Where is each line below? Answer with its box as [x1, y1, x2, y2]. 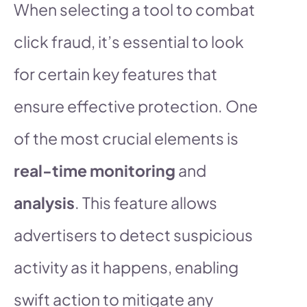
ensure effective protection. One [14, 95, 258, 116]
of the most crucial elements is [14, 127, 238, 148]
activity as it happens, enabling [14, 256, 238, 277]
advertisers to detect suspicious [14, 224, 253, 245]
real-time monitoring [14, 160, 175, 180]
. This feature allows [75, 192, 217, 212]
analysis [14, 192, 75, 212]
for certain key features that [14, 63, 217, 84]
